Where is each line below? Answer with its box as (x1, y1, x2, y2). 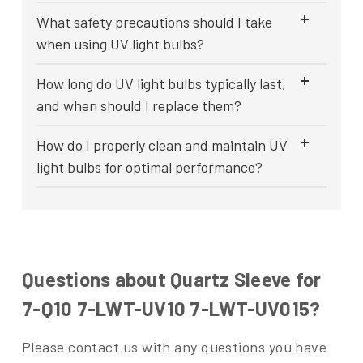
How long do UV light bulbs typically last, (36, 75, 286, 93)
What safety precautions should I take (36, 13, 272, 32)
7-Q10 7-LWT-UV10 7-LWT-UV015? (22, 297, 321, 321)
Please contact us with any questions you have (22, 338, 327, 357)
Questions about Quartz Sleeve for (22, 267, 322, 292)
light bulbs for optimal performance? (36, 158, 263, 177)
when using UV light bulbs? (36, 35, 204, 53)
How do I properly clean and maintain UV (36, 136, 288, 155)
